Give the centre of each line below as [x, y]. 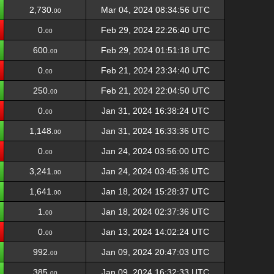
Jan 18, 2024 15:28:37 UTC [155, 191]
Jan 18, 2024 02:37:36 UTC [155, 212]
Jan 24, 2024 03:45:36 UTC [155, 171]
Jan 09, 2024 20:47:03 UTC [155, 252]
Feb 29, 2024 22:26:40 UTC [155, 30]
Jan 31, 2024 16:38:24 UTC [155, 111]
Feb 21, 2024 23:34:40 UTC [155, 70]
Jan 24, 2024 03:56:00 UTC [155, 151]
